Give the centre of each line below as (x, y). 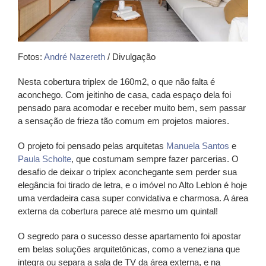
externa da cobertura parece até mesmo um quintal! (118, 211)
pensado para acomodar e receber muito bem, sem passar (132, 107)
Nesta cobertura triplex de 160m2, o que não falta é (116, 81)
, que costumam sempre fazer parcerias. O (155, 159)
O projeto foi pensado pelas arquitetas (91, 145)
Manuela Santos (197, 145)
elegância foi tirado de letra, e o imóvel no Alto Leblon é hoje (132, 185)
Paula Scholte (45, 159)
